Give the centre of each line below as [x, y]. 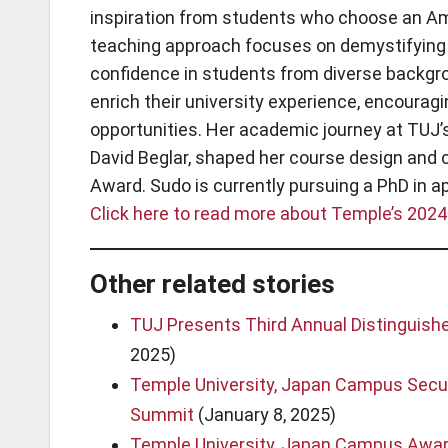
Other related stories [212, 284]
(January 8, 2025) [265, 414]
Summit [162, 414]
